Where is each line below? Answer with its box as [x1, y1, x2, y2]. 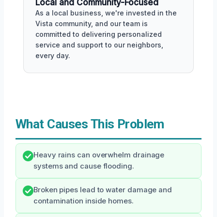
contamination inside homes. [33, 197, 134, 205]
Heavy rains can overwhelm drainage [33, 151, 165, 159]
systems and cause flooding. [33, 162, 134, 170]
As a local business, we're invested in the [35, 9, 177, 17]
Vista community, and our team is [35, 19, 148, 28]
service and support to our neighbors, [35, 41, 163, 49]
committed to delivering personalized [35, 30, 162, 38]
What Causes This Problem [15, 117, 164, 131]
